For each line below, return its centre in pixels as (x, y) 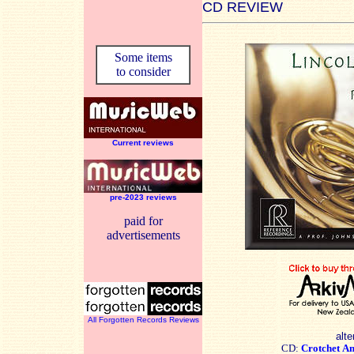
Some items (143, 57)
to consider (143, 72)
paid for (143, 221)
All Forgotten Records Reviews (143, 320)
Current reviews (143, 143)
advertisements (143, 235)
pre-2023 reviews (143, 197)
